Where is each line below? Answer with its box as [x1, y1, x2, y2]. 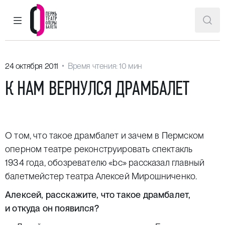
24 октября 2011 [5, 61, 58, 71]
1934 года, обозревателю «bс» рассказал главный [5, 157, 205, 168]
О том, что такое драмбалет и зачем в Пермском [5, 130, 204, 141]
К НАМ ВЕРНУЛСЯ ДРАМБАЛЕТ [5, 76, 189, 100]
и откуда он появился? [5, 203, 99, 213]
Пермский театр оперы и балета [30, 34, 210, 55]
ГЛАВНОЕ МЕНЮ [17, 18, 72, 30]
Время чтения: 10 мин [68, 61, 142, 71]
